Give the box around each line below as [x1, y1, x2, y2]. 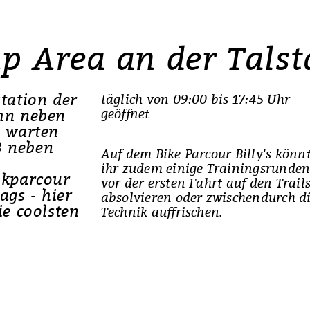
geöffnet [100, 104, 150, 122]
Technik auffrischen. [100, 203, 223, 221]
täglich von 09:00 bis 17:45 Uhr [100, 90, 291, 108]
